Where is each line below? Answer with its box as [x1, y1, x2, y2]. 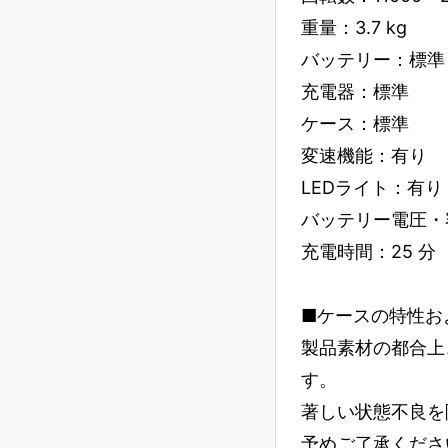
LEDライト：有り [301, 176, 443, 198]
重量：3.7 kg [301, 16, 407, 38]
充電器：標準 [301, 80, 409, 102]
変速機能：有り [301, 144, 427, 166]
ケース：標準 [301, 112, 409, 134]
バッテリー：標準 [301, 48, 445, 70]
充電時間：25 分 [301, 240, 436, 262]
